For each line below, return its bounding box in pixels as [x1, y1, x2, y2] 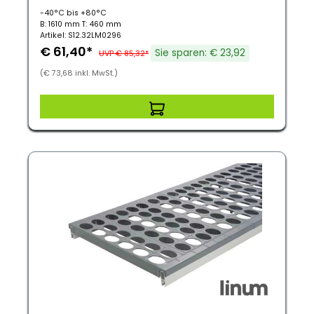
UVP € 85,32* [99, 48, 149, 59]
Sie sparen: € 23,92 [155, 46, 245, 60]
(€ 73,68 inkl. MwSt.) [40, 68, 118, 78]
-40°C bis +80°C [40, 8, 107, 18]
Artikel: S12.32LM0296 [40, 30, 121, 41]
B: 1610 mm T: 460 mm [40, 19, 121, 29]
